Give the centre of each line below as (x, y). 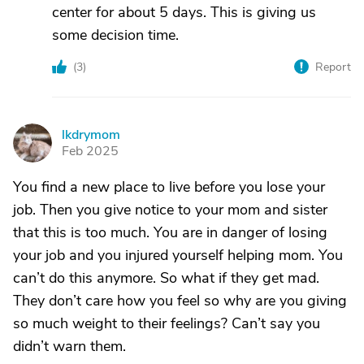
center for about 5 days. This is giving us (184, 12)
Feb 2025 (90, 151)
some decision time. (115, 35)
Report (333, 67)
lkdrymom (91, 135)
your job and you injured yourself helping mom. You (178, 255)
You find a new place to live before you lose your (169, 187)
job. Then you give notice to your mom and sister (170, 210)
